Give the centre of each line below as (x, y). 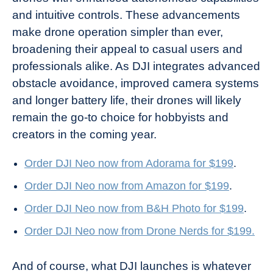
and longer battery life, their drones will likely (127, 101)
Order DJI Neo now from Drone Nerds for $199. (140, 231)
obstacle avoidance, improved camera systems (136, 83)
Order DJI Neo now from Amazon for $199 (127, 186)
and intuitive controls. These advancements (126, 15)
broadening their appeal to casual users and (127, 49)
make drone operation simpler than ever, (118, 32)
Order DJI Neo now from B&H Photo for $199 (134, 209)
